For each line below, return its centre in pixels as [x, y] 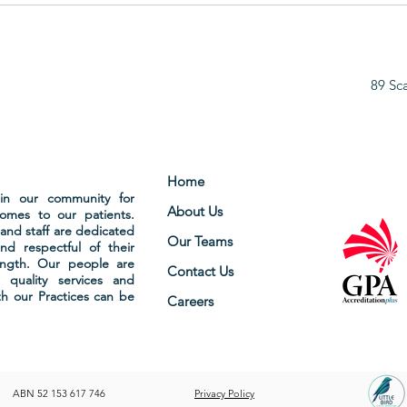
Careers [190, 301]
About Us [195, 211]
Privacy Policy [224, 393]
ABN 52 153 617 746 [59, 393]
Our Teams [200, 241]
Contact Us [200, 271]
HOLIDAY [112, 19]
